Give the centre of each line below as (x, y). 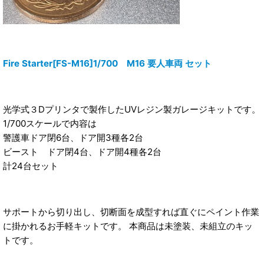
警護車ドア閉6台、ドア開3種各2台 (73, 137)
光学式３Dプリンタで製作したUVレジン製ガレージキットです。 (132, 109)
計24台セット (31, 166)
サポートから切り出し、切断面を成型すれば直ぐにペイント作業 (131, 212)
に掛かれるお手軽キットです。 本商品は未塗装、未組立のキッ (128, 226)
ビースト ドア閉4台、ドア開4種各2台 (82, 151)
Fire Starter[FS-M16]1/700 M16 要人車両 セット (107, 63)
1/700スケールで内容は (50, 123)
